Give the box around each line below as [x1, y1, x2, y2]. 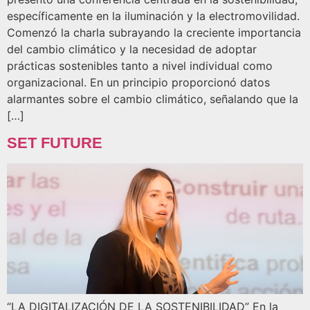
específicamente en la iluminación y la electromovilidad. [7, 9, 300, 24]
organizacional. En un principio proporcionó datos [7, 75, 270, 90]
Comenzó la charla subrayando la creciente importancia [7, 26, 301, 40]
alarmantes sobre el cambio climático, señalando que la [7, 92, 298, 107]
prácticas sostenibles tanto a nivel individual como [7, 59, 273, 73]
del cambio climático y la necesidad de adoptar [7, 42, 257, 57]
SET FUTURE [7, 134, 102, 152]
